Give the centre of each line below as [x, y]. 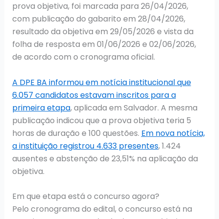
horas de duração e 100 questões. [77, 133]
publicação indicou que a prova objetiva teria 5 [101, 120]
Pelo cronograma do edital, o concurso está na [102, 209]
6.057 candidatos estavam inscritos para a [94, 95]
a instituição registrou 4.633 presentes [85, 146]
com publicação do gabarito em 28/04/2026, [99, 19]
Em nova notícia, [173, 133]
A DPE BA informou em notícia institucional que [101, 82]
